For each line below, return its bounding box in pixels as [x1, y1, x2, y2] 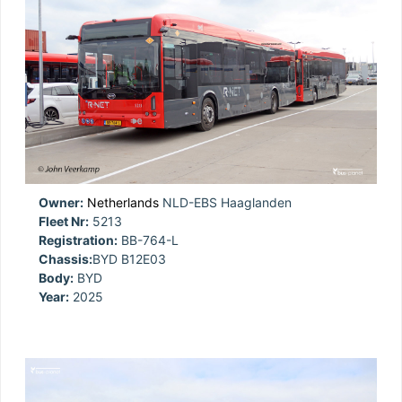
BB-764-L [118, 232, 179, 248]
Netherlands [87, 194, 159, 210]
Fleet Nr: [39, 213, 89, 229]
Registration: [39, 232, 118, 248]
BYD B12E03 [92, 250, 166, 267]
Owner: [39, 194, 83, 210]
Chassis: [39, 250, 92, 267]
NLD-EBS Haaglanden [159, 194, 292, 210]
